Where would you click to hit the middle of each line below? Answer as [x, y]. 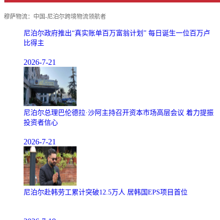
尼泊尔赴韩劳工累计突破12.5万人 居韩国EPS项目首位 [106, 192]
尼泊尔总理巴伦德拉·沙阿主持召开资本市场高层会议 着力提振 [119, 112]
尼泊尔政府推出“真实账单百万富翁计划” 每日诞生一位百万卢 [117, 33]
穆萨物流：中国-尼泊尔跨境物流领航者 [55, 16]
